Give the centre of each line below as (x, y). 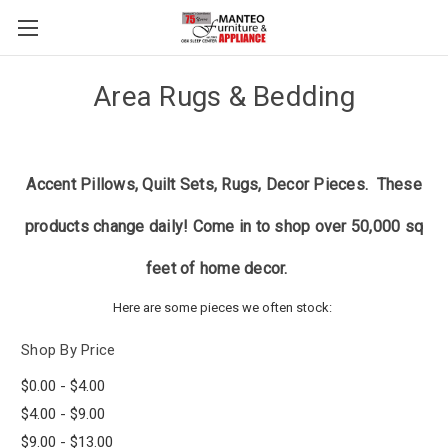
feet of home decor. (216, 268)
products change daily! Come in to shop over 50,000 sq (224, 226)
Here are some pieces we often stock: (224, 307)
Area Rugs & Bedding (224, 96)
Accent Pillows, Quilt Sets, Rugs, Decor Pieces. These (224, 184)
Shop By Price (68, 349)
